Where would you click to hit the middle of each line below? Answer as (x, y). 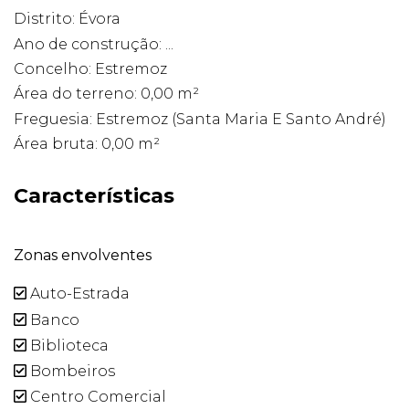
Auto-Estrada (78, 294)
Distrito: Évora (67, 19)
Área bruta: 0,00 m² (87, 144)
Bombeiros (71, 371)
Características (94, 196)
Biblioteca (68, 345)
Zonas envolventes (83, 256)
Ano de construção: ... (94, 44)
